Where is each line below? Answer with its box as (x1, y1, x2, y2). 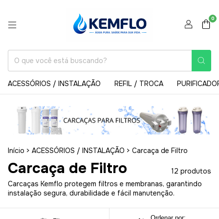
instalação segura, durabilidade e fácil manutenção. (8, 189, 175, 198)
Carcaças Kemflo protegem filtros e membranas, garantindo (8, 179, 202, 189)
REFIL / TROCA (114, 79, 163, 88)
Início (8, 146, 24, 155)
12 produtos (171, 167, 211, 176)
